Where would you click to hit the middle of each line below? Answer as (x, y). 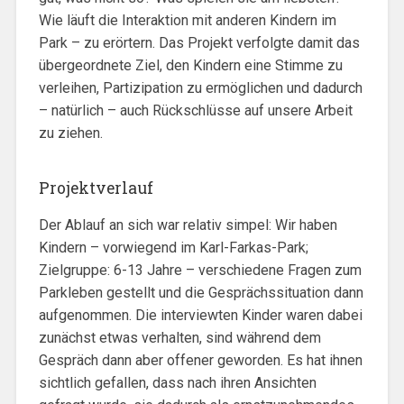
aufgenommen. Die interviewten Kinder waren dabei (200, 315)
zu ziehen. (70, 133)
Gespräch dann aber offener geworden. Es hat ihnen (200, 360)
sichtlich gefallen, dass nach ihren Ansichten (177, 382)
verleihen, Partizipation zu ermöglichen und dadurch (200, 87)
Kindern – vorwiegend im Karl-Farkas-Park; (173, 247)
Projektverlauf (96, 188)
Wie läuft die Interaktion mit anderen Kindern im (187, 20)
